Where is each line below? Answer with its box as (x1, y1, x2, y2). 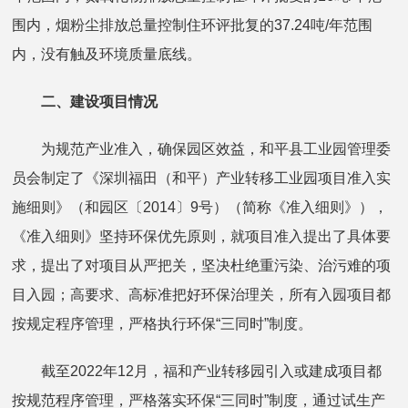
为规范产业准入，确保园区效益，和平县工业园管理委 (12, 141, 392, 158)
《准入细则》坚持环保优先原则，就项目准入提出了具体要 (12, 229, 392, 245)
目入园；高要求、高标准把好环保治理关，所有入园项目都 (12, 287, 392, 303)
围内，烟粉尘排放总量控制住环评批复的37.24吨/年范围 (12, 17, 373, 34)
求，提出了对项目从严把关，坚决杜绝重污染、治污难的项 (12, 258, 392, 274)
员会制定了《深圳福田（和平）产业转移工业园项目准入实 (12, 170, 392, 187)
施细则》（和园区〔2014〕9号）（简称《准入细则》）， (12, 199, 389, 216)
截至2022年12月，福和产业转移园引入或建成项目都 (12, 363, 382, 380)
